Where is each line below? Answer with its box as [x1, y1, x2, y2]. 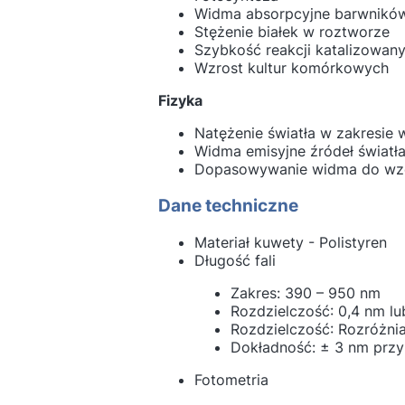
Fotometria [193, 370, 305, 389]
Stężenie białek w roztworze [193, 23, 390, 42]
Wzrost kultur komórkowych [193, 59, 389, 78]
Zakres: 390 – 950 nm [230, 283, 381, 302]
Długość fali [193, 250, 307, 269]
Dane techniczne [157, 194, 298, 216]
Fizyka [157, 91, 202, 110]
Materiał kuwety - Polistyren [193, 232, 387, 251]
